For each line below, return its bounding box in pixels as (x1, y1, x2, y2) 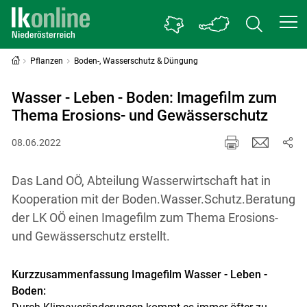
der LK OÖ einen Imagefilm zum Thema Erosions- (11, 210, 278, 225)
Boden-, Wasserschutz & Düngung (74, 56, 199, 66)
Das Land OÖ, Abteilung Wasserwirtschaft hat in (11, 173, 271, 188)
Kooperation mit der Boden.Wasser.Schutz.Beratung (11, 191, 295, 206)
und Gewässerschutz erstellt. (11, 228, 170, 243)
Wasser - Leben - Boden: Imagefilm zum (11, 89, 277, 106)
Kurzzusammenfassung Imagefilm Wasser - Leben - (11, 267, 267, 281)
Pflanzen (30, 56, 64, 66)
